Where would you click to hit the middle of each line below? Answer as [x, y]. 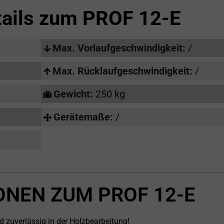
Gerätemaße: [84, 117]
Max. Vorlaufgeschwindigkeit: [120, 48]
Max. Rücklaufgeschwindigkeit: [123, 71]
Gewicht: [74, 94]
